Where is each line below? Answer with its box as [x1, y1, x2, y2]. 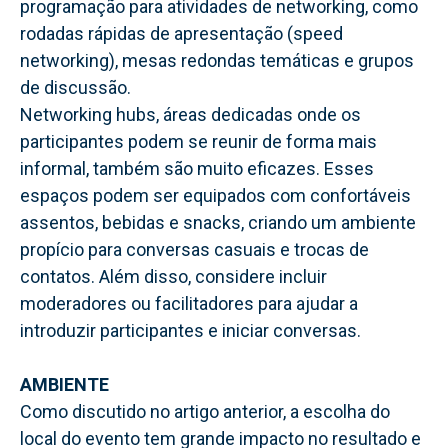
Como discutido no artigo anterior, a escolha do [20, 400, 390, 422]
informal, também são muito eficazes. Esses [20, 157, 374, 179]
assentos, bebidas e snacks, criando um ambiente [20, 211, 416, 233]
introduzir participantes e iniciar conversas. [20, 319, 361, 341]
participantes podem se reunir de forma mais [20, 130, 377, 152]
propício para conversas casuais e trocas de [20, 238, 369, 260]
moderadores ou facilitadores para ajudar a [20, 292, 358, 314]
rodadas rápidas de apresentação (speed [20, 22, 343, 44]
